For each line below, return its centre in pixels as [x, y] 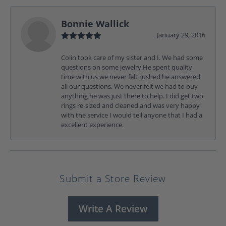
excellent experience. [92, 124]
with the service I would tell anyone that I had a [132, 115]
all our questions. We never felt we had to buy [129, 86]
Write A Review [113, 208]
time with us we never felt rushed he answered [131, 76]
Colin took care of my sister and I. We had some [132, 57]
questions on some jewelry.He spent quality [127, 67]
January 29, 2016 [181, 35]
